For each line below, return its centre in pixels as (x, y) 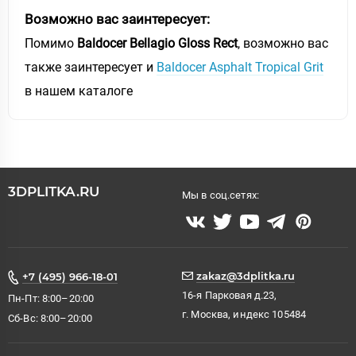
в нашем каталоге (79, 91)
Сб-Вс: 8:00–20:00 (50, 318)
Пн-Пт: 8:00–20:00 (51, 299)
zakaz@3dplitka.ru (246, 275)
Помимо (51, 43)
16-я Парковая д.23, (230, 295)
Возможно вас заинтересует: (117, 19)
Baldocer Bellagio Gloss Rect (157, 43)
